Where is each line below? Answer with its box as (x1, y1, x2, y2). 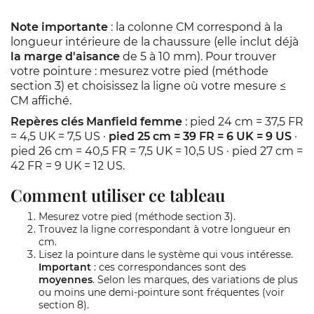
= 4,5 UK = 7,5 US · (11, 130, 109, 143)
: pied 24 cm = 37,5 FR (182, 115, 303, 128)
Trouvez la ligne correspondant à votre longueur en (39, 223, 290, 235)
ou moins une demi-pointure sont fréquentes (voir (39, 286, 285, 299)
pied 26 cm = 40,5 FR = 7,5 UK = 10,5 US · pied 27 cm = (11, 144, 303, 158)
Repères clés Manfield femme (11, 115, 182, 128)
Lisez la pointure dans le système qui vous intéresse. (39, 248, 293, 261)
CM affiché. (11, 94, 71, 107)
